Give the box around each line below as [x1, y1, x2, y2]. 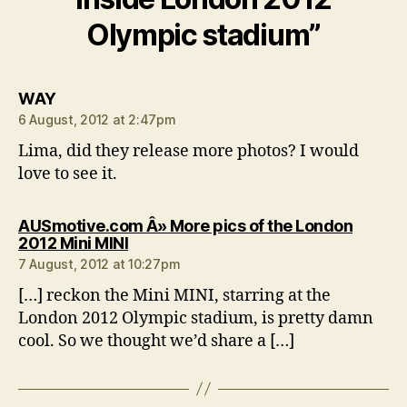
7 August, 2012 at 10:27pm [18, 255, 181, 272]
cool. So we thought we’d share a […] [18, 330, 294, 352]
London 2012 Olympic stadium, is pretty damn [18, 307, 373, 329]
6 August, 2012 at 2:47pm [18, 111, 176, 127]
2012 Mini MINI [18, 233, 128, 253]
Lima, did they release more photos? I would [18, 140, 359, 162]
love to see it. [18, 163, 117, 184]
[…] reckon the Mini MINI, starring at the [18, 284, 331, 306]
